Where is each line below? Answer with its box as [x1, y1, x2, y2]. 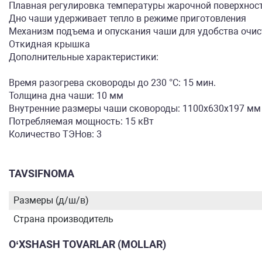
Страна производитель [13, 213, 113, 225]
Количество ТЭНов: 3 [9, 129, 102, 140]
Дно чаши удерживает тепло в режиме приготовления [9, 13, 246, 24]
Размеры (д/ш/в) [13, 195, 89, 206]
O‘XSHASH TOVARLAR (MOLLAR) [9, 238, 166, 250]
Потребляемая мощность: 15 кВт [9, 116, 154, 127]
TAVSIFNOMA [9, 167, 74, 180]
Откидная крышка [9, 39, 90, 50]
